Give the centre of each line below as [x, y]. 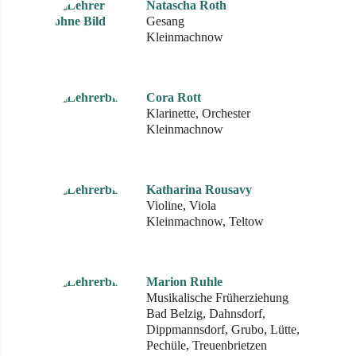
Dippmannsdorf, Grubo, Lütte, [223, 329]
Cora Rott [174, 97]
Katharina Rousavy [199, 190]
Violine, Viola [181, 205]
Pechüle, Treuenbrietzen [207, 345]
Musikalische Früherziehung [217, 298]
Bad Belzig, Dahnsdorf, [206, 313]
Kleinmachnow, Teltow [205, 221]
